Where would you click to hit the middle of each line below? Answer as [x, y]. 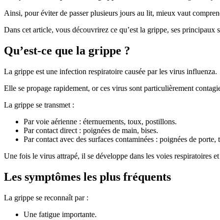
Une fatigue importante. [61, 214]
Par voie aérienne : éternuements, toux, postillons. [100, 122]
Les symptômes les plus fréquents [87, 177]
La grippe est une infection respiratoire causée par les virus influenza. [111, 72]
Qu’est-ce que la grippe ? [67, 51]
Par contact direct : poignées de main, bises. [91, 131]
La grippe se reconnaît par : [46, 197]
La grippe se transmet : [39, 105]
